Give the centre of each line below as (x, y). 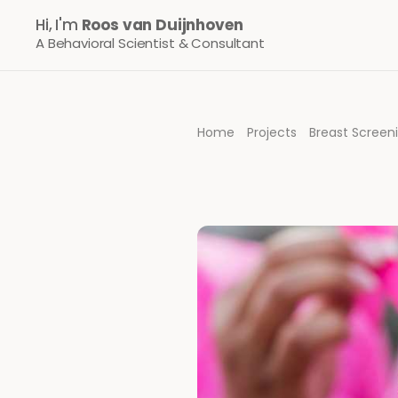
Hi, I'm (59, 24)
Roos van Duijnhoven (162, 24)
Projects (272, 132)
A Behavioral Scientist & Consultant (150, 43)
